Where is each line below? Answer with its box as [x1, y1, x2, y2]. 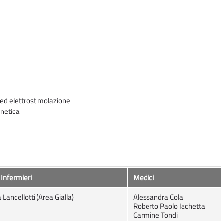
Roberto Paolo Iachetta [133, 200, 205, 212]
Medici [133, 172, 154, 184]
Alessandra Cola [133, 191, 183, 203]
